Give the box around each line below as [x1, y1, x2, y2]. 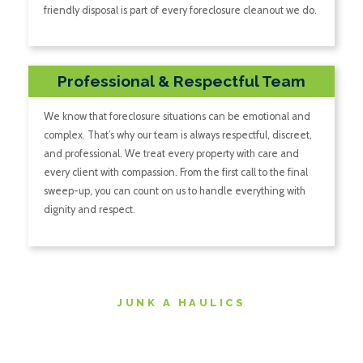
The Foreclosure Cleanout [25, 317, 338, 344]
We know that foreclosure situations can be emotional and [43, 110, 310, 123]
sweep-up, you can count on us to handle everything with [43, 185, 305, 198]
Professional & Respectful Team [58, 72, 305, 91]
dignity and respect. [43, 203, 135, 216]
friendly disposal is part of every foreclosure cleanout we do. [43, 4, 317, 17]
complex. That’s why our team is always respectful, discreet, [43, 129, 312, 142]
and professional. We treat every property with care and [43, 147, 299, 160]
